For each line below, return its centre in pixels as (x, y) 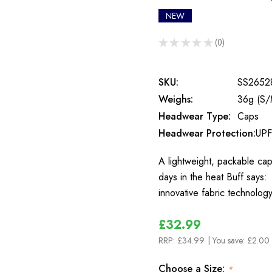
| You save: (227, 240)
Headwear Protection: (207, 133)
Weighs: (176, 99)
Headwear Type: (195, 116)
